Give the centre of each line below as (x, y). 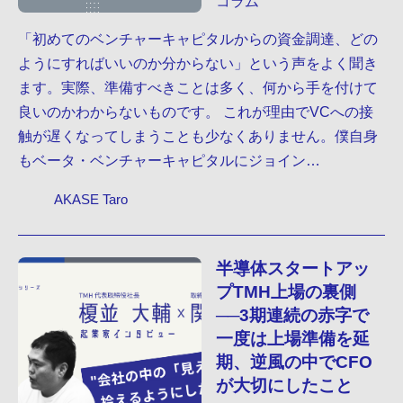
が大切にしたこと (284, 385)
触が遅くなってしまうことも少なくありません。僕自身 (198, 135)
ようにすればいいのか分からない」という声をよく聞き (198, 63)
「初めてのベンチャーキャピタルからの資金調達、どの (198, 38)
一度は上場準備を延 (293, 338)
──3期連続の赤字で (292, 315)
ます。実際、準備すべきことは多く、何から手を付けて (198, 87)
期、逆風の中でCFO (294, 362)
